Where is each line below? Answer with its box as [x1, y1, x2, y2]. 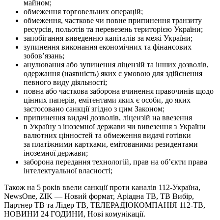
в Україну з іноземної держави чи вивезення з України [24, 122, 206, 131]
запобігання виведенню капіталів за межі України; [24, 33, 192, 42]
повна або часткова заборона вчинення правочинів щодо [24, 86, 214, 95]
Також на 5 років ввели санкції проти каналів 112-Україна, [4, 183, 200, 192]
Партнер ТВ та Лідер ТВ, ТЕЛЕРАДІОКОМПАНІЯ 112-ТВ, [4, 200, 205, 209]
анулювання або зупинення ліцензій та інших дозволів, [24, 60, 209, 69]
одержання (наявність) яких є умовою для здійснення [24, 69, 202, 78]
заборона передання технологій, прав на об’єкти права [24, 157, 207, 166]
